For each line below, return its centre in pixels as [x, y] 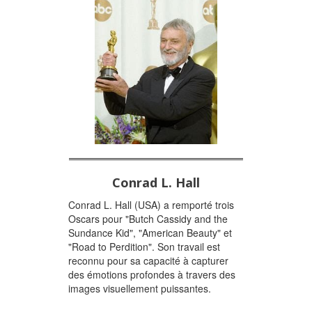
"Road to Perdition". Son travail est [144, 246]
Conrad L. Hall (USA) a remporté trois [151, 204]
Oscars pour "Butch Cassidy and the [148, 218]
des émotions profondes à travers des [152, 274]
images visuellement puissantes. [140, 288]
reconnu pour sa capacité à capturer [148, 260]
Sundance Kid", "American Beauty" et [150, 232]
